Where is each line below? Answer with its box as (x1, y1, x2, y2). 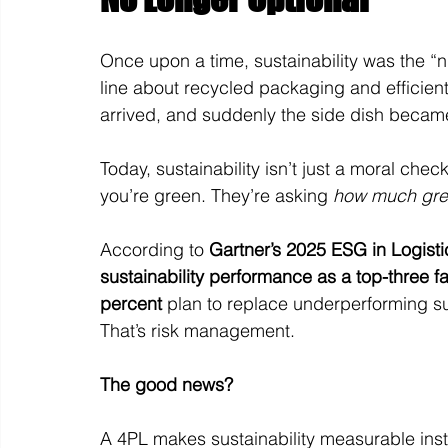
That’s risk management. (100, 318, 295, 342)
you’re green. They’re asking (100, 183, 333, 207)
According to (100, 237, 209, 261)
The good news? (100, 372, 238, 396)
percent (100, 291, 162, 315)
